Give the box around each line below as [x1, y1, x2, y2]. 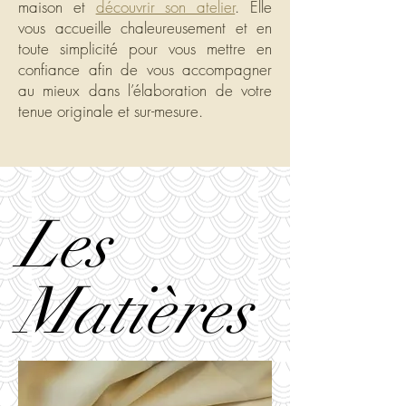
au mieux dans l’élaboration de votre [18, 80, 272, 101]
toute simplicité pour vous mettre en [18, 38, 272, 59]
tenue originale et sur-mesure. [18, 101, 203, 121]
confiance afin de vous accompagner [18, 59, 272, 80]
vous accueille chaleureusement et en [18, 17, 272, 38]
